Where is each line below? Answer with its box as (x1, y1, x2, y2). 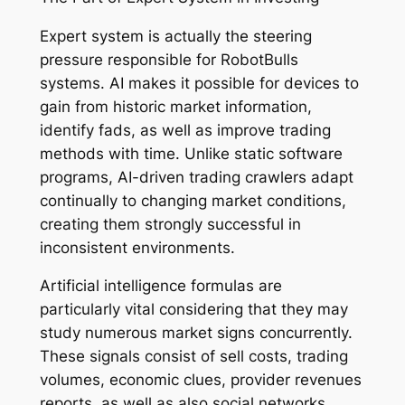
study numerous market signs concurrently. (39, 324, 353, 343)
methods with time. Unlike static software (39, 144, 343, 163)
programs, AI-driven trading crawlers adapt (39, 167, 353, 186)
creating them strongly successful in (39, 214, 301, 233)
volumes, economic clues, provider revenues (39, 371, 362, 390)
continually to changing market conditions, (39, 191, 346, 210)
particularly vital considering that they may (39, 300, 348, 319)
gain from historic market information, (39, 97, 312, 116)
